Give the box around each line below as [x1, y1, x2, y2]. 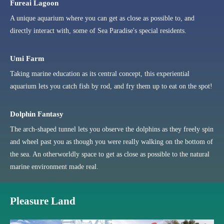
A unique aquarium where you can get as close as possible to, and [10, 14, 194, 22]
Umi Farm [10, 54, 44, 62]
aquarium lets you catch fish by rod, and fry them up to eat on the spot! [10, 82, 212, 90]
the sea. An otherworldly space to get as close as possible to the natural [10, 150, 209, 158]
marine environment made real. [10, 162, 98, 170]
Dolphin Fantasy [10, 109, 63, 118]
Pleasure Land [10, 194, 75, 207]
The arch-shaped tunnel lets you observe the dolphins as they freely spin [10, 125, 213, 133]
